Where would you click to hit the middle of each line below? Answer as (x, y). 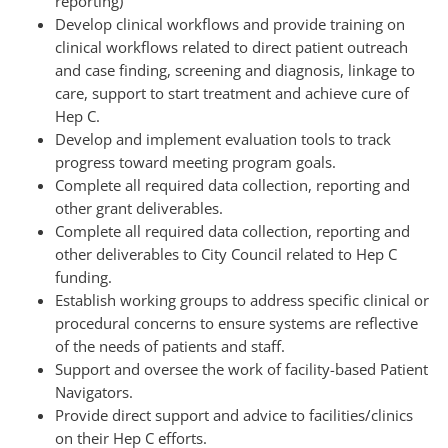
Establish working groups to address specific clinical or (242, 300)
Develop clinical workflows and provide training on (230, 24)
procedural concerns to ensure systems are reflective (236, 323)
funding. (83, 277)
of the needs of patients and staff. (170, 346)
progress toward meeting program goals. (195, 162)
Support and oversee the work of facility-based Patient (241, 369)
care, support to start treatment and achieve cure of (232, 93)
